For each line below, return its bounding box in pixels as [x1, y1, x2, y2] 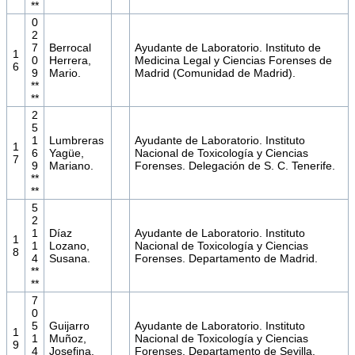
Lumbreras [48, 134, 104, 147]
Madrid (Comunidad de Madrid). [134, 67, 296, 80]
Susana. [48, 252, 90, 265]
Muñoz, [48, 332, 86, 345]
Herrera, [48, 54, 91, 67]
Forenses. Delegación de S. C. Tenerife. [134, 159, 335, 173]
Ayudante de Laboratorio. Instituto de [134, 41, 321, 55]
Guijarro [48, 319, 90, 333]
